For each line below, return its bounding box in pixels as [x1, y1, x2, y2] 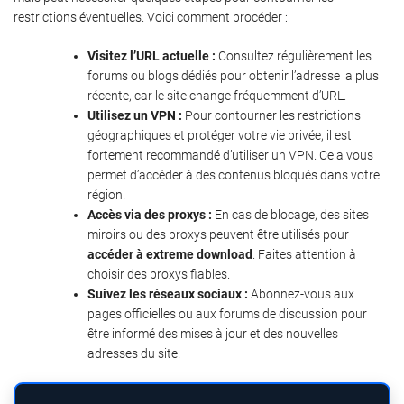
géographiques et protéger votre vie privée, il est [87, 128, 352, 143]
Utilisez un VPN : [87, 108, 182, 124]
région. [87, 188, 125, 203]
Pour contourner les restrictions [182, 108, 361, 124]
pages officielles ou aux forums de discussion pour [87, 307, 367, 322]
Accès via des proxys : [87, 207, 212, 223]
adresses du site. [87, 346, 180, 362]
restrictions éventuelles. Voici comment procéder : [14, 10, 288, 25]
